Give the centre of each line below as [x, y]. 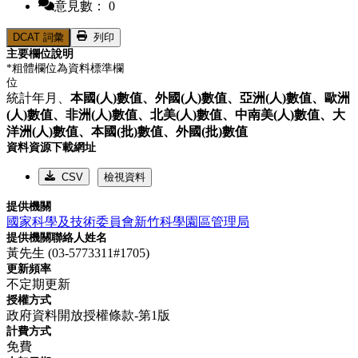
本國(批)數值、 [133, 132]
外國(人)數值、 [197, 98]
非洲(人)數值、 [108, 115]
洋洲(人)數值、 [49, 132]
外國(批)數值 [212, 132]
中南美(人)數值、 [284, 115]
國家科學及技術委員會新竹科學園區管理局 [128, 222]
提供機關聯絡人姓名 [57, 238]
